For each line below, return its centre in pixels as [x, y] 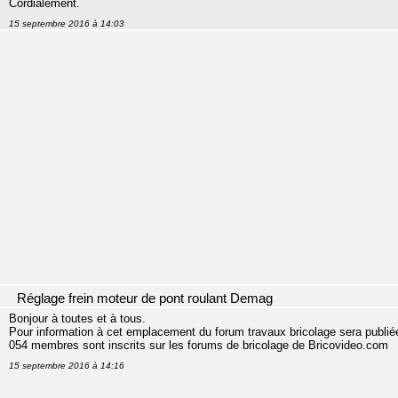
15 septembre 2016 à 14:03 [67, 23]
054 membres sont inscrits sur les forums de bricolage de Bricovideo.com [199, 345]
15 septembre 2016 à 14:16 [67, 365]
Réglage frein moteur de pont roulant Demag [145, 298]
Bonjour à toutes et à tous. [77, 318]
